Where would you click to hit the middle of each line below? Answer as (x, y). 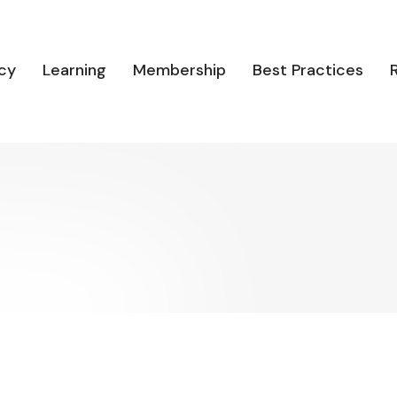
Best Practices (308, 70)
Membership (179, 70)
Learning (74, 70)
